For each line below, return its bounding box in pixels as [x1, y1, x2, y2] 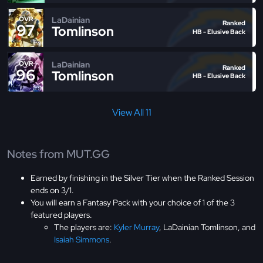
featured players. [31, 209, 92, 220]
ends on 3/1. [31, 184, 74, 195]
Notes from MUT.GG [7, 147, 110, 162]
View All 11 [112, 106, 151, 119]
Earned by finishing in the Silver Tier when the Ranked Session [31, 172, 254, 183]
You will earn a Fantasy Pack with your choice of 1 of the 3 [31, 197, 235, 208]
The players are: [54, 221, 114, 232]
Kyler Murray [114, 221, 159, 232]
